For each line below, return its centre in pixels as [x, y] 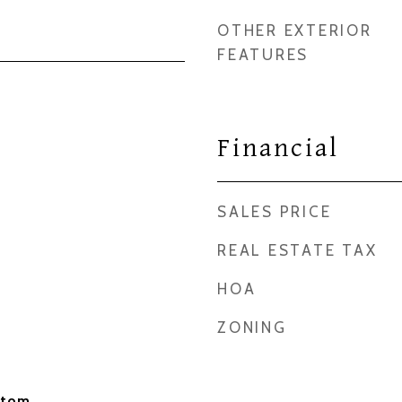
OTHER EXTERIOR [295, 31]
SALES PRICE [275, 212]
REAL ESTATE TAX [297, 250]
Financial [278, 149]
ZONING [252, 328]
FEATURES [263, 55]
